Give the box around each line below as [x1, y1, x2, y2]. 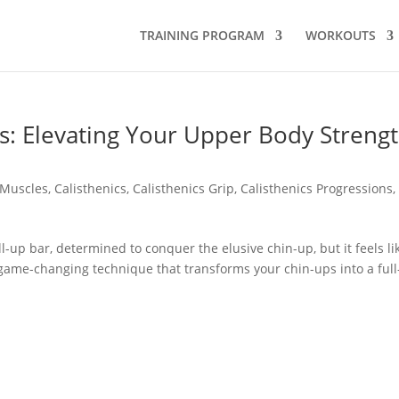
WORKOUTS [305, 27, 376, 44]
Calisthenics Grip [133, 180, 235, 197]
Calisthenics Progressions [240, 180, 394, 197]
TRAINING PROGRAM [140, 27, 265, 44]
